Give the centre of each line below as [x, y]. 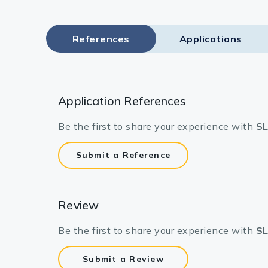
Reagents [233, 55]
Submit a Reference [123, 155]
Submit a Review [123, 259]
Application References [122, 100]
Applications [211, 39]
